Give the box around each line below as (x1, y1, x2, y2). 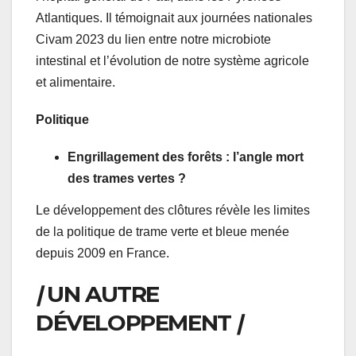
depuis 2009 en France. (36, 246, 169, 260)
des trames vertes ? (68, 171, 186, 185)
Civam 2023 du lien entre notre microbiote (36, 32, 271, 46)
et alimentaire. (36, 75, 115, 89)
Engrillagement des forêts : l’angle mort (68, 149, 304, 164)
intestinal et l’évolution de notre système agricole (36, 53, 309, 68)
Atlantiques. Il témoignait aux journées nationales (36, 10, 312, 25)
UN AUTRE (41, 280, 160, 308)
